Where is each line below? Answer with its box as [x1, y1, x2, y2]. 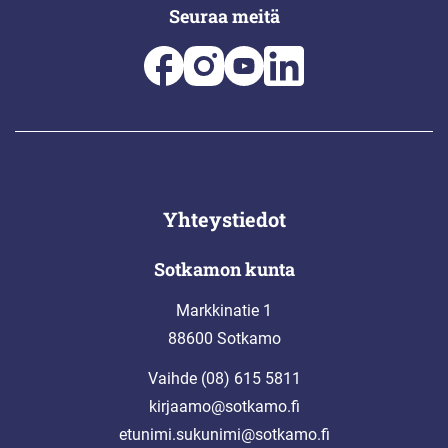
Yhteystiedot [162, 205, 286, 232]
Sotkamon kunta [153, 256, 295, 281]
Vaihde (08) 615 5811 [147, 368, 301, 388]
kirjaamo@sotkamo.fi [148, 396, 300, 416]
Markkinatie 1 [176, 300, 272, 320]
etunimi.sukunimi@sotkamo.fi [118, 424, 330, 444]
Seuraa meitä [168, 3, 280, 28]
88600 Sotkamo [167, 328, 281, 348]
